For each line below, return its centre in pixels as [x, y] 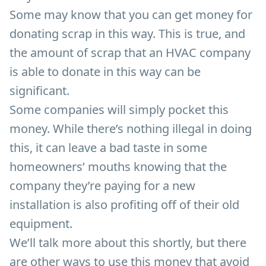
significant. [39, 90]
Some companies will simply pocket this [119, 109]
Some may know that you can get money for [131, 14]
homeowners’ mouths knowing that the [118, 166]
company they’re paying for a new [102, 185]
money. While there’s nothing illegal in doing [131, 128]
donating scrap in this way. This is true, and [127, 33]
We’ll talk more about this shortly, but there [128, 242]
